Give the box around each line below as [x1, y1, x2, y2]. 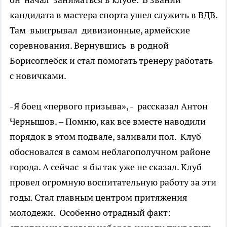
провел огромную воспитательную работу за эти [10, 176, 216, 188]
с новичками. [10, 70, 66, 82]
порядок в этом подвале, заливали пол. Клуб [10, 131, 201, 142]
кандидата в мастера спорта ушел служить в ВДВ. [10, 9, 217, 21]
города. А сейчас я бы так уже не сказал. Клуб [10, 161, 202, 173]
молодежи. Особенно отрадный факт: [10, 207, 171, 218]
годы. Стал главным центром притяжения [10, 192, 187, 203]
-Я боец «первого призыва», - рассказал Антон [10, 100, 208, 112]
